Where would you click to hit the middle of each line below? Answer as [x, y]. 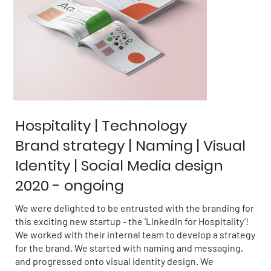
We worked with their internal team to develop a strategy [135, 235]
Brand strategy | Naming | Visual [130, 146]
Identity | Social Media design [119, 166]
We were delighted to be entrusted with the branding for [135, 208]
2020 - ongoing [70, 186]
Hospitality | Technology [101, 126]
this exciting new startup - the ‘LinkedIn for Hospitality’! [132, 221]
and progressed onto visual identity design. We [114, 261]
